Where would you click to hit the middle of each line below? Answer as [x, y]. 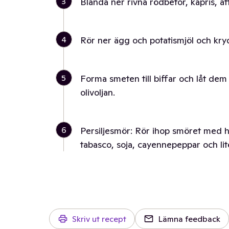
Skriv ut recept [99, 219]
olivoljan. [98, 92]
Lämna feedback [189, 219]
